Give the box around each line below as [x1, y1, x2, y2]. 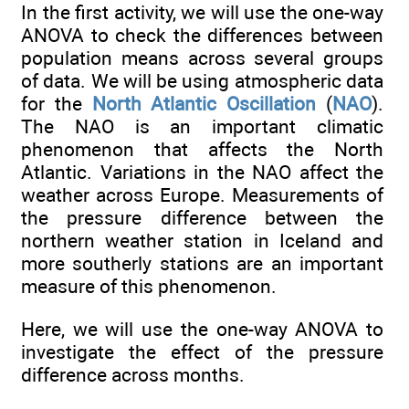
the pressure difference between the [21, 206, 383, 230]
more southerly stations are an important [21, 252, 383, 276]
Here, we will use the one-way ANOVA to [21, 317, 383, 341]
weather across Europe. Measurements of [21, 184, 383, 207]
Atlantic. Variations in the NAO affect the [21, 161, 383, 184]
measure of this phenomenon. [21, 275, 277, 299]
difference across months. [21, 362, 245, 386]
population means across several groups [21, 47, 383, 70]
